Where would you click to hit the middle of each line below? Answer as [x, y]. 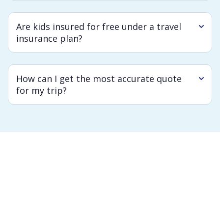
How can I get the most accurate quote [99, 79]
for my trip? [41, 90]
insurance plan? [49, 38]
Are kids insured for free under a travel [99, 27]
